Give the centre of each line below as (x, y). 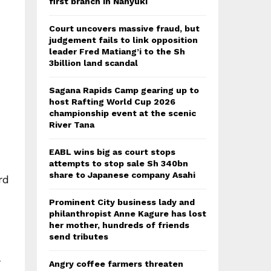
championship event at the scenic (122, 113)
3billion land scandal (93, 63)
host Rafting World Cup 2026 (112, 102)
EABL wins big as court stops (112, 152)
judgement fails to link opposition (123, 40)
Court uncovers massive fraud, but (124, 28)
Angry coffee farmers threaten (116, 264)
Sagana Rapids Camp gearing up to (124, 90)
